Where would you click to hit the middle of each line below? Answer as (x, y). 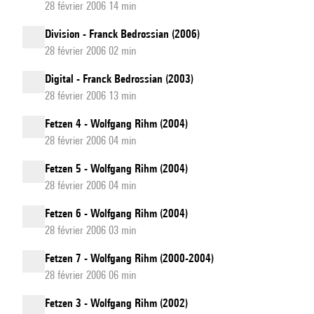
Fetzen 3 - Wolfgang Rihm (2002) (116, 303)
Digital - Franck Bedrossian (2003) (119, 79)
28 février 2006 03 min (91, 230)
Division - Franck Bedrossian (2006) (122, 34)
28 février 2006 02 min (91, 51)
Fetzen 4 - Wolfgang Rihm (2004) (116, 124)
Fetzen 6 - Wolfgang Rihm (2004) (116, 213)
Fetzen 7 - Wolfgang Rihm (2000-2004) (129, 258)
